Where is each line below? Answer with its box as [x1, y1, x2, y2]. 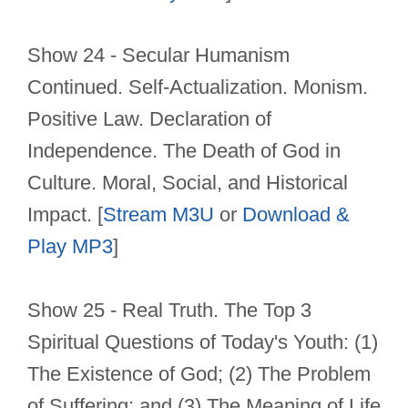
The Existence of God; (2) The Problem [27, 362, 371, 386]
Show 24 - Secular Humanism [27, 44, 290, 67]
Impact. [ [27, 203, 103, 227]
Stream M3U [103, 203, 214, 227]
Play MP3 [27, 235, 113, 259]
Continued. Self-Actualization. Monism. [27, 76, 368, 99]
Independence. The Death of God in [27, 139, 341, 163]
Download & [242, 203, 350, 227]
